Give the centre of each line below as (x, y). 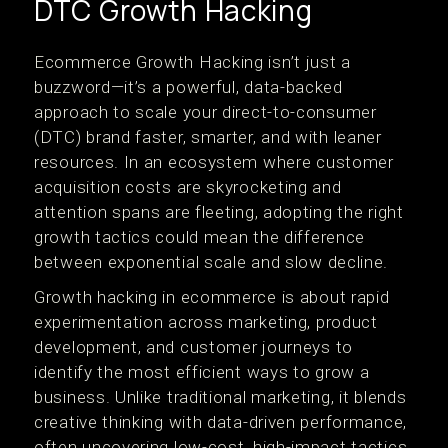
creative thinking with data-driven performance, (220, 422)
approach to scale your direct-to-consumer (205, 112)
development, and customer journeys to (193, 347)
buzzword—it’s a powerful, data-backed (188, 87)
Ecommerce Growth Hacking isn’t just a (192, 62)
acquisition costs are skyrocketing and (188, 187)
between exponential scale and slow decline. (211, 262)
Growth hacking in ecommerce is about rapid (212, 297)
